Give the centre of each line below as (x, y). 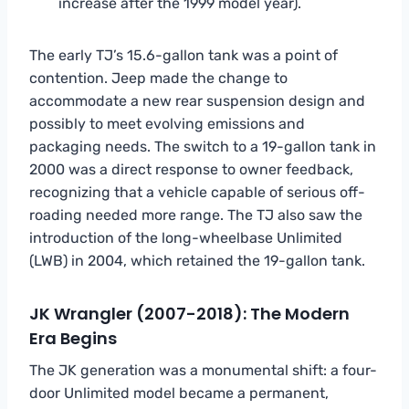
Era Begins (73, 338)
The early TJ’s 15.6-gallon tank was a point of (184, 55)
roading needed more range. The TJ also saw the (196, 215)
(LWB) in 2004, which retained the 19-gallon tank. (197, 260)
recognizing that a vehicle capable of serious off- (197, 192)
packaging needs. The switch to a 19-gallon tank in (203, 146)
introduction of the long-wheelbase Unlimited (186, 237)
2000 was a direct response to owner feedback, (191, 169)
